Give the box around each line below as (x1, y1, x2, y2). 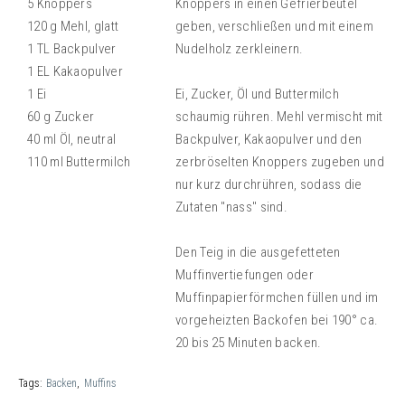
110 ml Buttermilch (27, 153, 131, 170)
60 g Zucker (27, 108, 95, 125)
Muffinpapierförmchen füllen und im (175, 288, 379, 306)
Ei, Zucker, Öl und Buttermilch (175, 85, 340, 102)
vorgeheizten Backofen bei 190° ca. (175, 311, 379, 328)
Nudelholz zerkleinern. (175, 40, 304, 57)
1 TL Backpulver (27, 40, 117, 57)
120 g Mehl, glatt (27, 17, 119, 34)
